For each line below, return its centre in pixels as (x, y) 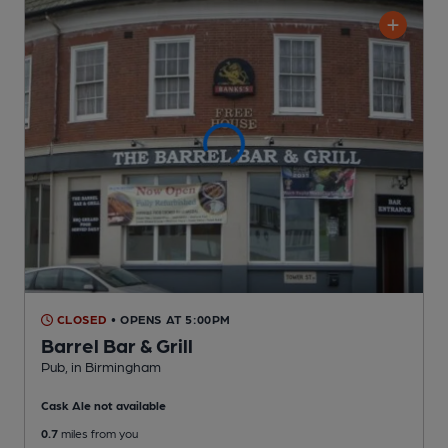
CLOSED (80, 319)
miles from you (98, 433)
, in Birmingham (113, 366)
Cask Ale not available (103, 405)
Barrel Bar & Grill (117, 345)
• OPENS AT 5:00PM (171, 319)
